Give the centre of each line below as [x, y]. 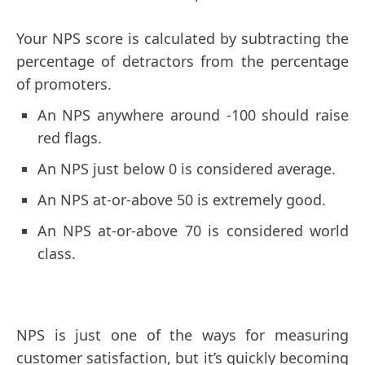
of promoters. [66, 84]
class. [58, 253]
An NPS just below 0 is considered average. [188, 169]
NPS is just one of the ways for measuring [182, 335]
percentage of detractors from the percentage [182, 61]
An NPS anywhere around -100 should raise [193, 115]
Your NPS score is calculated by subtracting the [182, 38]
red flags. [71, 138]
